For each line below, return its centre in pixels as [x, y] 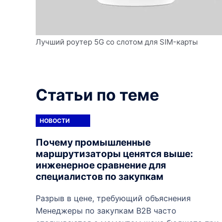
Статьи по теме [97, 95]
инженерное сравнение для [101, 166]
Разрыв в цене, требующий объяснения [113, 198]
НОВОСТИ [55, 121]
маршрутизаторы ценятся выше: [114, 154]
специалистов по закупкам [100, 177]
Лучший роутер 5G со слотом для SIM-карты [117, 42]
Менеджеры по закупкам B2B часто [106, 211]
